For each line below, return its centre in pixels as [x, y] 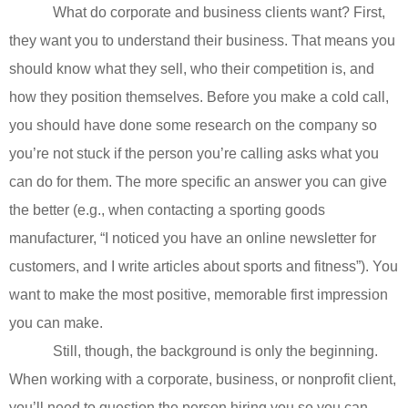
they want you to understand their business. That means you [202, 41]
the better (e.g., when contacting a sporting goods [167, 210]
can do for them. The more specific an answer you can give [198, 182]
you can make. [56, 323]
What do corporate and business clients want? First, [219, 13]
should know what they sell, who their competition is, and [192, 69]
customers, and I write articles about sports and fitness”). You [204, 267]
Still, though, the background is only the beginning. [215, 352]
